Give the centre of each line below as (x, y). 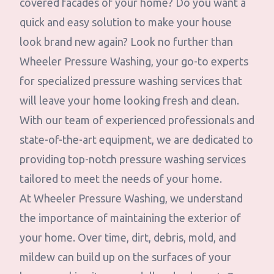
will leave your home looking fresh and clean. (129, 100)
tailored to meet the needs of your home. (121, 179)
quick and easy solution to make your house (126, 22)
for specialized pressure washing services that (131, 81)
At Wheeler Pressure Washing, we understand (131, 198)
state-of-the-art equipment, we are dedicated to (136, 139)
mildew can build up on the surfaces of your (125, 257)
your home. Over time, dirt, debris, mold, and (128, 237)
